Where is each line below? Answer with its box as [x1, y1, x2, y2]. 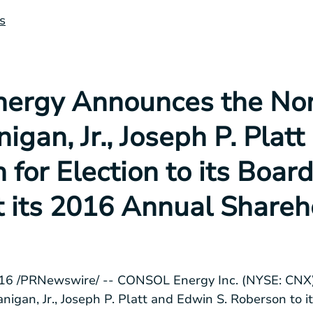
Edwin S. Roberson [177, 290, 286, 307]
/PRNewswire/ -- [13, 271, 117, 289]
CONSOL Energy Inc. [117, 271, 238, 289]
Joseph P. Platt [61, 290, 147, 307]
